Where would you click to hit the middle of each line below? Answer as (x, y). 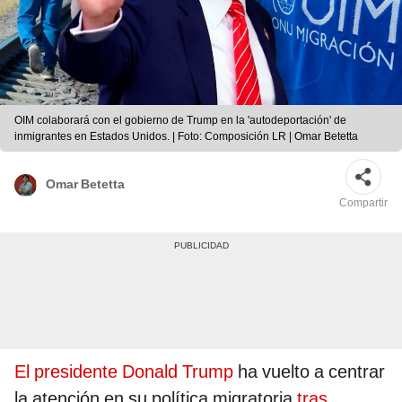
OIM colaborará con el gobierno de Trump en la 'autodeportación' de (180, 121)
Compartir (363, 203)
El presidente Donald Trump (124, 372)
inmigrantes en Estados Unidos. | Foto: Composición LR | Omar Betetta (186, 137)
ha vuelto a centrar (309, 372)
